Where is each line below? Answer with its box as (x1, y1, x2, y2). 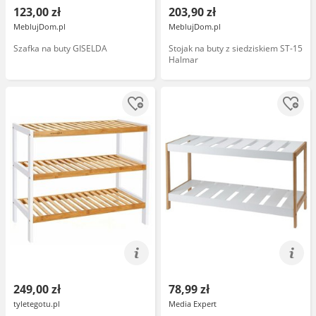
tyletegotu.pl (13, 298, 60, 309)
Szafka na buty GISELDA (13, 42, 107, 54)
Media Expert (169, 298, 217, 309)
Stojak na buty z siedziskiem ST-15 (169, 42, 303, 54)
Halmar (169, 54, 198, 66)
